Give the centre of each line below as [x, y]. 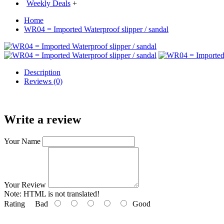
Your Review [25, 184]
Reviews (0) [43, 81]
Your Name [22, 141]
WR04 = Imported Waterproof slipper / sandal [96, 29]
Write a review [42, 119]
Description [42, 72]
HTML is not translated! [60, 193]
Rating [14, 203]
